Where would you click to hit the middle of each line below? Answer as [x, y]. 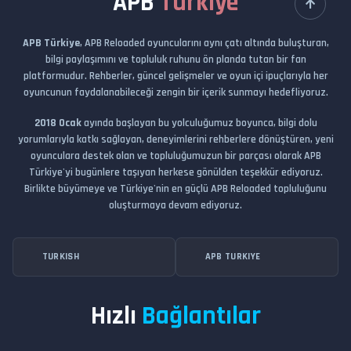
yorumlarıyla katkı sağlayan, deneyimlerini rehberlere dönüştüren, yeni [175, 140]
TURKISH [60, 257]
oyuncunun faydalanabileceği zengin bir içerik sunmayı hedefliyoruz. [175, 92]
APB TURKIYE [233, 257]
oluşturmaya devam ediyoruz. [175, 206]
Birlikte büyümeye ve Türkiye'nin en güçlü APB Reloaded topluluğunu [175, 189]
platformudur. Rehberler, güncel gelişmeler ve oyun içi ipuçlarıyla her [175, 76]
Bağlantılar [201, 315]
